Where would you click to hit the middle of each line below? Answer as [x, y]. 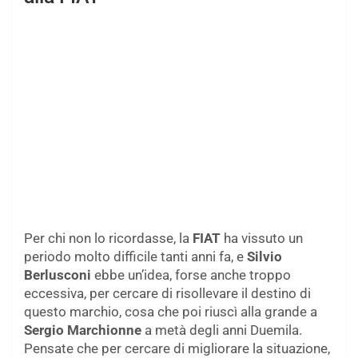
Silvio [265, 257]
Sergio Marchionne [83, 330]
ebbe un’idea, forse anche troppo [193, 275]
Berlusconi [59, 275]
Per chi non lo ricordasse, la [108, 239]
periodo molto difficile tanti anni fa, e [135, 257]
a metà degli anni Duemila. [222, 330]
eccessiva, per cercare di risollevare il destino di [167, 294]
